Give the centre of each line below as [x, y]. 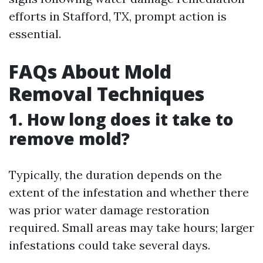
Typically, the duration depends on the [115, 175]
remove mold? [69, 139]
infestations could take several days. [109, 245]
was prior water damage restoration [109, 210]
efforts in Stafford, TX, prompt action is [118, 16]
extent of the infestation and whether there [129, 192]
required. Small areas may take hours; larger [131, 227]
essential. [35, 34]
